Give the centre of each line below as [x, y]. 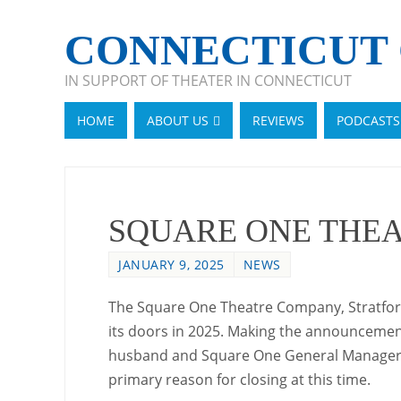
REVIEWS [278, 120]
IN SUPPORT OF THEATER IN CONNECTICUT [208, 81]
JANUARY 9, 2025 [171, 264]
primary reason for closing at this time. [239, 379]
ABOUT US [178, 120]
